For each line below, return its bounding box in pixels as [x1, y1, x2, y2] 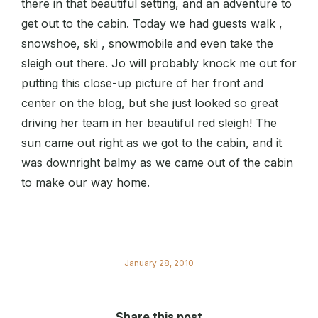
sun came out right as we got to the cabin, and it [21, 136, 282, 150]
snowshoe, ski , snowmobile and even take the [21, 36, 273, 50]
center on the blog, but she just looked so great [21, 96, 278, 110]
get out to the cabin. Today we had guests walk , [21, 16, 283, 31]
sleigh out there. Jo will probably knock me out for [21, 56, 297, 70]
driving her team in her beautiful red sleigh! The [21, 116, 277, 130]
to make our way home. [21, 175, 150, 190]
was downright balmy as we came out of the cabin [21, 155, 293, 170]
